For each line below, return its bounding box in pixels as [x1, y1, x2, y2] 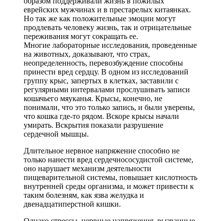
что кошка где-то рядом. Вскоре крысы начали [24, 111, 179, 120]
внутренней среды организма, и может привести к [24, 182, 194, 190]
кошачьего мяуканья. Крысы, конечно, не [24, 94, 162, 103]
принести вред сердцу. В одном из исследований [24, 67, 188, 76]
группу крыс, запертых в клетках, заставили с [24, 76, 179, 85]
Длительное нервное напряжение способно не [24, 146, 180, 155]
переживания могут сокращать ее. [24, 32, 138, 40]
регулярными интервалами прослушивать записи [24, 85, 190, 94]
